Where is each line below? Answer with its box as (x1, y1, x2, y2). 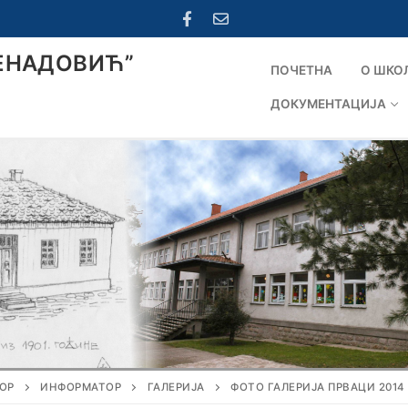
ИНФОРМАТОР (40, 381, 122, 394)
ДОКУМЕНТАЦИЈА (270, 97, 386, 112)
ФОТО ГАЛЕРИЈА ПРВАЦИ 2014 (230, 381, 405, 394)
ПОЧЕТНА (270, 63, 332, 78)
